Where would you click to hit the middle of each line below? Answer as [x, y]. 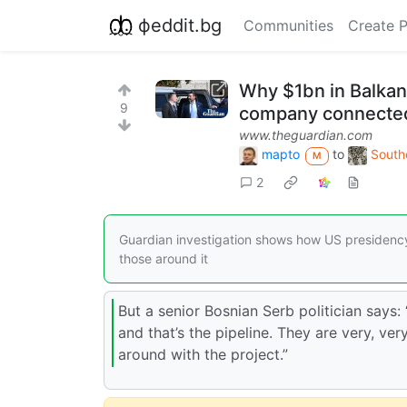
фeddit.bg [180, 25]
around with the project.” [203, 355]
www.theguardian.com [306, 135]
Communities [288, 25]
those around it [164, 258]
